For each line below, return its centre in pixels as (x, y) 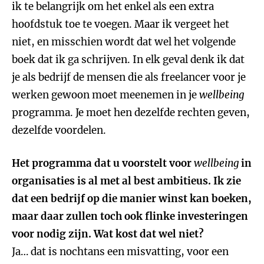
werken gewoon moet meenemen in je (105, 95)
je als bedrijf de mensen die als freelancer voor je (129, 77)
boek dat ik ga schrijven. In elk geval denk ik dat (128, 60)
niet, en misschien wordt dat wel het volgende (124, 42)
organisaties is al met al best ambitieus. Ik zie (126, 181)
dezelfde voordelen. (59, 130)
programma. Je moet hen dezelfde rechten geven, (131, 113)
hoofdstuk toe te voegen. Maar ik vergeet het (121, 24)
